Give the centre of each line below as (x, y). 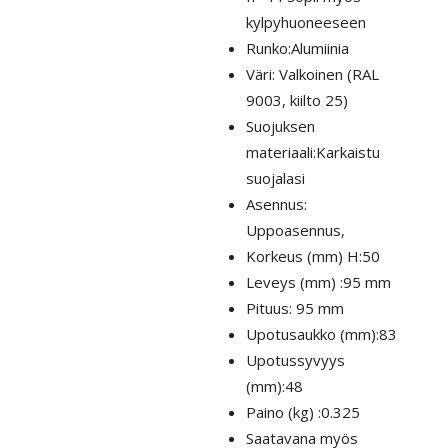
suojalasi (276, 177)
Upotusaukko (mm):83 (322, 333)
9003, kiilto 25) (297, 99)
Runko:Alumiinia (298, 47)
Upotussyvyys (296, 359)
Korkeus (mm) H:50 (313, 255)
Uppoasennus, (296, 229)
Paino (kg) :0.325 (303, 411)
